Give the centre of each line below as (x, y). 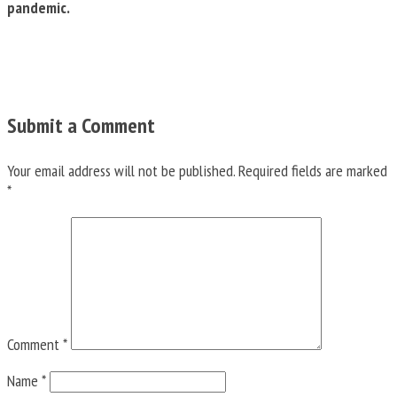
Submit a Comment (81, 126)
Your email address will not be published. (121, 171)
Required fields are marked (313, 171)
